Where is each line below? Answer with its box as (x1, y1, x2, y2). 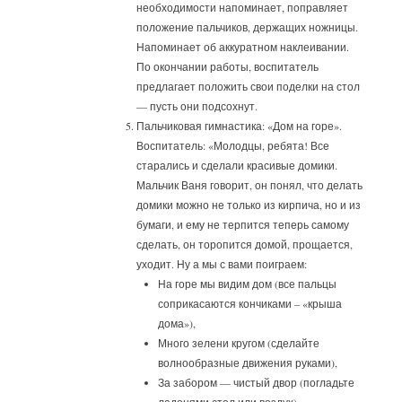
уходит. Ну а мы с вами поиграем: (136, 257, 308, 272)
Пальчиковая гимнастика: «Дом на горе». (136, 118, 343, 134)
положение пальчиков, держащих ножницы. (136, 20, 359, 35)
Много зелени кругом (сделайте (158, 336, 320, 351)
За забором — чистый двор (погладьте (158, 375, 355, 390)
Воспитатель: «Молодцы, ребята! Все (136, 138, 330, 153)
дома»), (158, 316, 197, 331)
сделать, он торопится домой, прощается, (136, 237, 354, 252)
